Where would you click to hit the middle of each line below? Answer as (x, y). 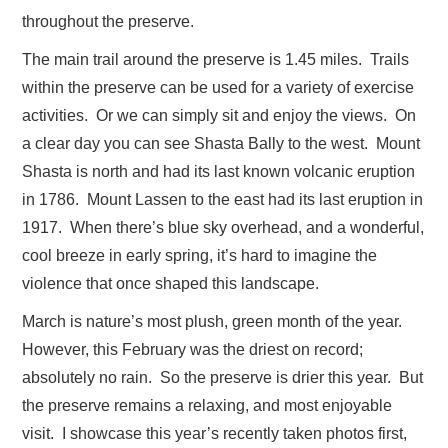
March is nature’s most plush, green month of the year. (214, 322)
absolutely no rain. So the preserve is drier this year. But (223, 378)
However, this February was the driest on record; (193, 350)
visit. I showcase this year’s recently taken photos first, (215, 434)
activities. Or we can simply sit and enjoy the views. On (219, 116)
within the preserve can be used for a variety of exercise (218, 88)
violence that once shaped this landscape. (171, 284)
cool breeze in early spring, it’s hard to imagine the (200, 256)
